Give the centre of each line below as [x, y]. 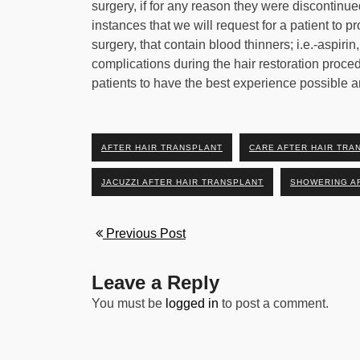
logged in [192, 303]
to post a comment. [274, 303]
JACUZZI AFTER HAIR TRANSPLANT [182, 182]
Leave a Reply [155, 282]
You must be [129, 303]
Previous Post [144, 233]
